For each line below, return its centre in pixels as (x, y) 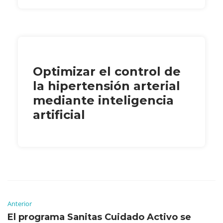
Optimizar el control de (107, 71)
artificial (59, 114)
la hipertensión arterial (107, 86)
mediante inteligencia (103, 100)
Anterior (20, 203)
